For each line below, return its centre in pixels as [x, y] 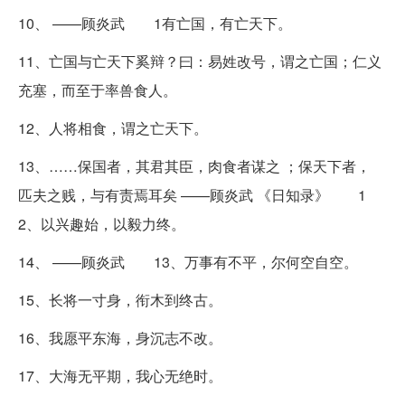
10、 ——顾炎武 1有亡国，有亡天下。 [155, 23]
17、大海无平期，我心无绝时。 [120, 375]
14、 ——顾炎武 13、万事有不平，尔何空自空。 [188, 261]
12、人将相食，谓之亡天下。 [113, 127]
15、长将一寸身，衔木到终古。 [120, 299]
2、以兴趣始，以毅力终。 [102, 223]
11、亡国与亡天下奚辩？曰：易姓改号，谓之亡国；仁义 [200, 61]
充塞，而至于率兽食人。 [98, 89]
